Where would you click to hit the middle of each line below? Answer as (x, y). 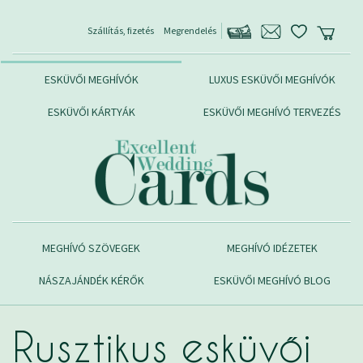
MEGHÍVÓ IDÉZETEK (272, 248)
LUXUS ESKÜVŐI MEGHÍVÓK (272, 79)
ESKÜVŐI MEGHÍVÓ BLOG (272, 280)
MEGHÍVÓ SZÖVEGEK (91, 248)
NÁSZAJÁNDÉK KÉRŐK (91, 280)
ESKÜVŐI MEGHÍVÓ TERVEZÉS (272, 111)
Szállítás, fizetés (121, 30)
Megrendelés (190, 30)
